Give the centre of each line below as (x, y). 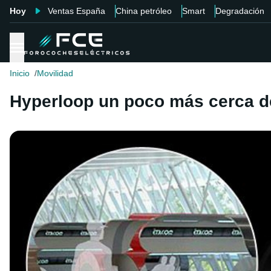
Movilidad (55, 73)
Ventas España (77, 11)
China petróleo (144, 11)
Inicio (20, 73)
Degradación (240, 11)
